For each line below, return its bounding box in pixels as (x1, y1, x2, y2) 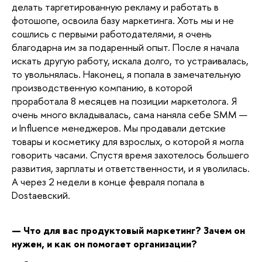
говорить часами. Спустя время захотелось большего (12, 148, 249, 162)
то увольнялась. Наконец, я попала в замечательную (12, 67, 241, 81)
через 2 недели (20, 175, 89, 189)
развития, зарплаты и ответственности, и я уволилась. (12, 161, 250, 175)
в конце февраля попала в (92, 175, 205, 189)
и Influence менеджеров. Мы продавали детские (12, 121, 226, 135)
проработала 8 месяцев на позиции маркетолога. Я (12, 94, 237, 108)
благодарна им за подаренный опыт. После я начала (12, 40, 239, 54)
